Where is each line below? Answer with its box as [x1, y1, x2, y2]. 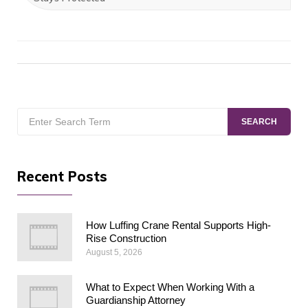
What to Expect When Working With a [86, 280, 254, 293]
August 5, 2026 [86, 247, 142, 257]
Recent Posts [17, 167, 107, 185]
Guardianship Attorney [86, 294, 186, 306]
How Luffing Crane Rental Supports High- [86, 219, 271, 231]
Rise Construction [86, 232, 166, 244]
